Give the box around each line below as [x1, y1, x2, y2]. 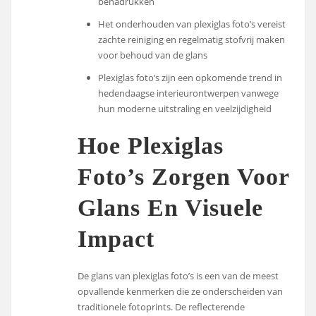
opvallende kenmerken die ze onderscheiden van [78, 284, 284, 298]
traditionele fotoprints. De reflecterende [78, 300, 245, 313]
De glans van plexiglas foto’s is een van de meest [78, 269, 279, 282]
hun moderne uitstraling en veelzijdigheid [98, 102, 272, 115]
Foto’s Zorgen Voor [78, 164, 290, 190]
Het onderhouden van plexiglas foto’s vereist [98, 17, 286, 30]
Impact [78, 226, 155, 253]
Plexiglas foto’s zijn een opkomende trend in [98, 71, 283, 84]
